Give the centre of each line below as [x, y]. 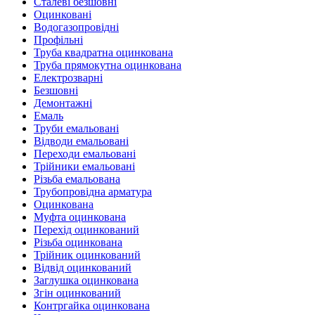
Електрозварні [68, 78]
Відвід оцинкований [83, 268]
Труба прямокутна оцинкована [108, 65]
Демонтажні [63, 103]
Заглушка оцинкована [86, 280]
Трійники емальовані [84, 166]
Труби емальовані [76, 128]
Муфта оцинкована [80, 217]
